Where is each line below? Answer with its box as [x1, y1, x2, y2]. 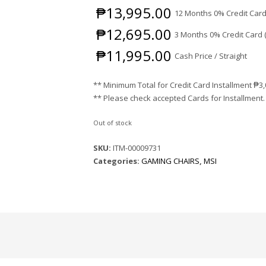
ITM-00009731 [113, 142, 161, 153]
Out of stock [93, 118, 132, 127]
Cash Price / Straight [175, 50, 248, 61]
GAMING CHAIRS [141, 156, 200, 166]
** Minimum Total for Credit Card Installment [93, 80, 254, 90]
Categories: [93, 156, 142, 166]
